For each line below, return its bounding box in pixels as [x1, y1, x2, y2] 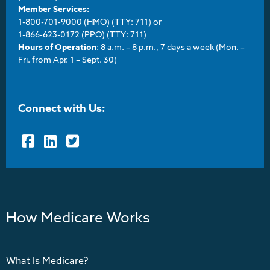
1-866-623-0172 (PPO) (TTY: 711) [18, 31, 148, 39]
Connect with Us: [18, 104, 105, 115]
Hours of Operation [18, 43, 96, 52]
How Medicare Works [6, 211, 150, 225]
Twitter [66, 134, 94, 142]
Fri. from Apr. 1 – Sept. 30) [18, 56, 117, 64]
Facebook [22, 134, 59, 142]
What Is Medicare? [6, 257, 88, 266]
